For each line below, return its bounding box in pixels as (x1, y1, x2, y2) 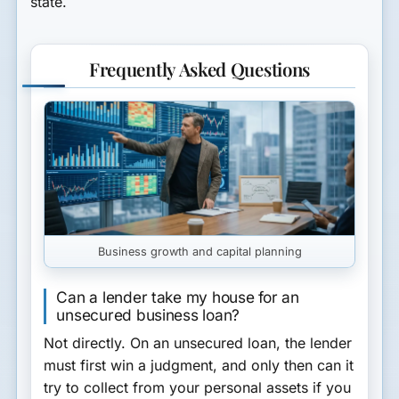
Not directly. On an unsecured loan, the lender (44, 334, 353, 353)
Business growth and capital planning (97, 244, 302, 258)
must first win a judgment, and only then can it (44, 356, 354, 375)
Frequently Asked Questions (88, 57, 310, 82)
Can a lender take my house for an (56, 287, 299, 306)
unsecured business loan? (56, 305, 240, 324)
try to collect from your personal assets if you (44, 379, 352, 397)
